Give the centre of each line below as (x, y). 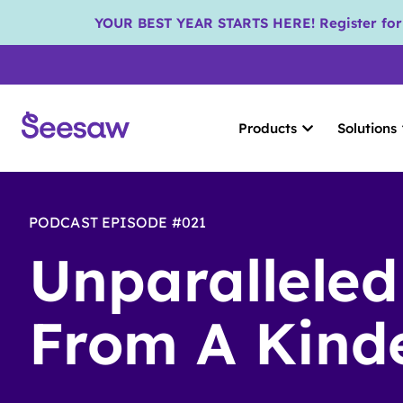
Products (267, 128)
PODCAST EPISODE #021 (117, 222)
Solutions (367, 128)
